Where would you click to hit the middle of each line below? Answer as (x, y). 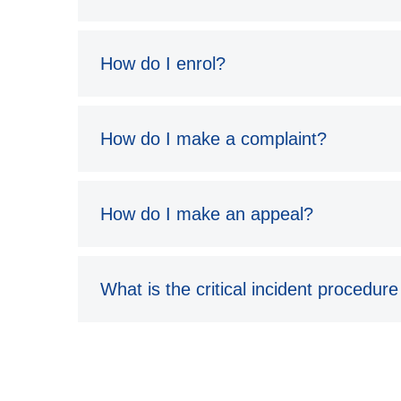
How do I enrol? (163, 64)
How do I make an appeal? (207, 214)
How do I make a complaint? (213, 139)
